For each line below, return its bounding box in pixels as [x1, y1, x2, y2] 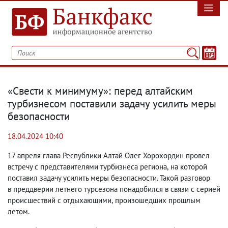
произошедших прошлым [115, 195, 201, 205]
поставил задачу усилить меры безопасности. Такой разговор [8, 173, 210, 183]
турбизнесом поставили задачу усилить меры [8, 97, 216, 110]
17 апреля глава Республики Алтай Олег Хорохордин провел [8, 151, 210, 160]
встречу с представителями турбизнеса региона [8, 162, 167, 172]
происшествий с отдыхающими [8, 195, 111, 205]
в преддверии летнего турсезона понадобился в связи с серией [8, 184, 220, 194]
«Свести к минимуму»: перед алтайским [8, 84, 193, 98]
